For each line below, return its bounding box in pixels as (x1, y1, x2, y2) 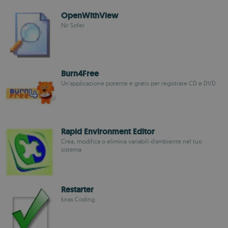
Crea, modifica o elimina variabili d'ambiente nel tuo (61, 137, 202, 145)
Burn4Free (61, 68, 99, 79)
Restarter (61, 184, 94, 195)
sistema (61, 146, 81, 153)
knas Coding (61, 195, 95, 203)
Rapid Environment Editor (61, 126, 155, 137)
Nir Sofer (61, 21, 84, 29)
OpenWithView (61, 10, 118, 21)
